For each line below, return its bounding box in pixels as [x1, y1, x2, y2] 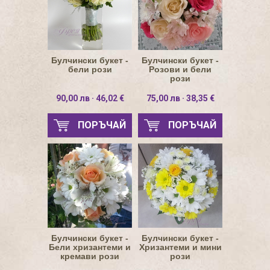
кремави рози [60, 251, 119, 261]
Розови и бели [149, 64, 212, 74]
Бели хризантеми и [49, 242, 131, 252]
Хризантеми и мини [139, 242, 222, 252]
